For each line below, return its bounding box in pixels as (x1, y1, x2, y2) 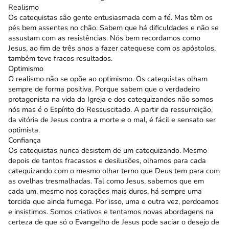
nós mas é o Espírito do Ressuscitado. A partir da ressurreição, (8, 104, 213, 114)
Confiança (8, 134, 41, 145)
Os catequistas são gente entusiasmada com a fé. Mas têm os (8, 12, 213, 22)
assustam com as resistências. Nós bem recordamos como (8, 32, 200, 43)
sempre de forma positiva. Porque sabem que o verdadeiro (8, 83, 200, 94)
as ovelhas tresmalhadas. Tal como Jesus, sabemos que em (8, 175, 204, 186)
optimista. (8, 124, 40, 135)
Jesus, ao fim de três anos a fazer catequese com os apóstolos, (8, 42, 216, 53)
